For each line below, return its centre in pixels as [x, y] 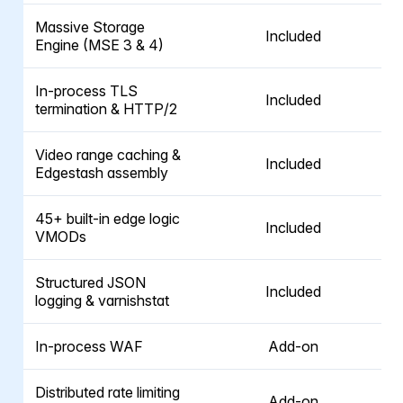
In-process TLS [86, 91]
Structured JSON [90, 283]
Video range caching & [108, 155]
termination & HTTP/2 [106, 109]
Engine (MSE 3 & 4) [99, 45]
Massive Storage [90, 27]
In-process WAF [89, 347]
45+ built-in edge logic [107, 219]
